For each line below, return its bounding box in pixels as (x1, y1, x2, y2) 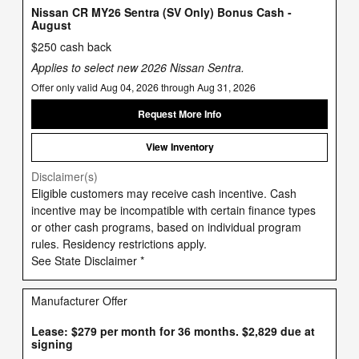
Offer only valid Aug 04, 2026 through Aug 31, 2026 (31, 80, 256, 95)
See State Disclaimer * (31, 252, 144, 268)
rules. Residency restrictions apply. (31, 235, 207, 252)
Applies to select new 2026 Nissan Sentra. (31, 59, 244, 76)
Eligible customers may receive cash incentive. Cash (31, 184, 296, 201)
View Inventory (145, 139, 214, 155)
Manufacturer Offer (31, 292, 127, 309)
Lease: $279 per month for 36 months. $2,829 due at (31, 322, 315, 339)
